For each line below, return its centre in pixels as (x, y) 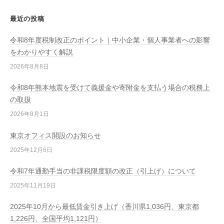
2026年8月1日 (29, 114)
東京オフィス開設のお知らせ (55, 135)
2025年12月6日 (31, 150)
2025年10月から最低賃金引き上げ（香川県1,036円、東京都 (104, 207)
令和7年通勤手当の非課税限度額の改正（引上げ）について (103, 171)
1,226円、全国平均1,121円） (56, 219)
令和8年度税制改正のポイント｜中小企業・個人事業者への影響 (110, 40)
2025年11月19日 (33, 185)
